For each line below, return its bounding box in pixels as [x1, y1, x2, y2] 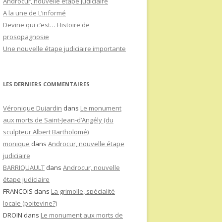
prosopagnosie [3, 32, 49, 41]
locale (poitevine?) [3, 199, 57, 208]
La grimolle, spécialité [51, 187, 115, 196]
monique [3, 139, 30, 148]
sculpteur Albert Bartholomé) [3, 127, 89, 136]
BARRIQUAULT [3, 163, 45, 172]
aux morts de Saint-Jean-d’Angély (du [3, 115, 113, 124]
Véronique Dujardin [3, 104, 62, 112]
